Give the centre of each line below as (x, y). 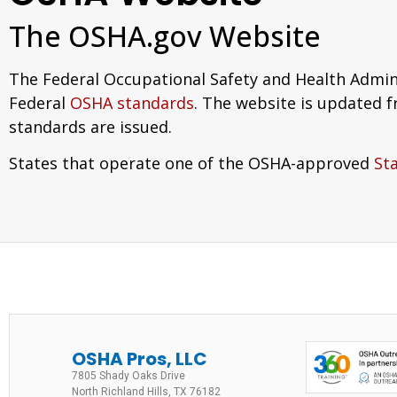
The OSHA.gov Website (165, 36)
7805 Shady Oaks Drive (128, 375)
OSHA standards (132, 103)
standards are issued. (90, 127)
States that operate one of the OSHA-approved (191, 163)
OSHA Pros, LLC (140, 358)
